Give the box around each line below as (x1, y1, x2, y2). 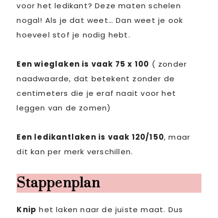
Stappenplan (17, 175, 101, 192)
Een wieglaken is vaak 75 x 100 (17, 59, 149, 69)
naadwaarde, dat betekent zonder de (17, 73, 175, 84)
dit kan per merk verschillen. (17, 146, 133, 157)
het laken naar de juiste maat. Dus (36, 204, 183, 215)
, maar (164, 132, 191, 142)
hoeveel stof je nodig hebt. (17, 30, 130, 40)
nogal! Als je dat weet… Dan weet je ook (17, 15, 183, 25)
